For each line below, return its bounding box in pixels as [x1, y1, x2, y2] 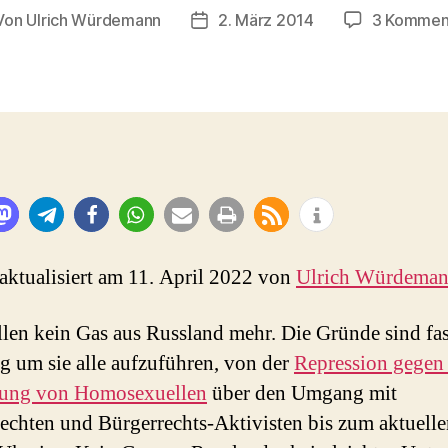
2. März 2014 [218, 9, 314, 30]
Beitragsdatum [198, 11, 308, 32]
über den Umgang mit [207, 380, 397, 407]
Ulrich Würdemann [26, 9, 162, 30]
